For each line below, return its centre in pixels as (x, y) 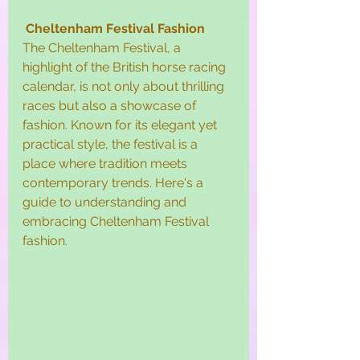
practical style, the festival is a (112, 144)
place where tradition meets (106, 163)
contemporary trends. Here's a (115, 182)
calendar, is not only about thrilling (125, 86)
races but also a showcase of (111, 105)
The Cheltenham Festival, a (103, 47)
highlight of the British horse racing (126, 67)
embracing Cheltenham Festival (117, 221)
